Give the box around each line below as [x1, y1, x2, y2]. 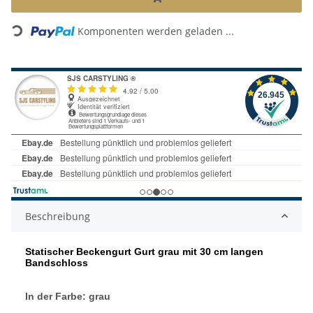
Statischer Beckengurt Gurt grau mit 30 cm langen [25, 245, 263, 257]
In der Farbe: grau [25, 290, 110, 302]
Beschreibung [25, 209, 90, 223]
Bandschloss [25, 256, 88, 268]
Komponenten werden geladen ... [78, 24, 235, 38]
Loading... [11, 15, 59, 41]
